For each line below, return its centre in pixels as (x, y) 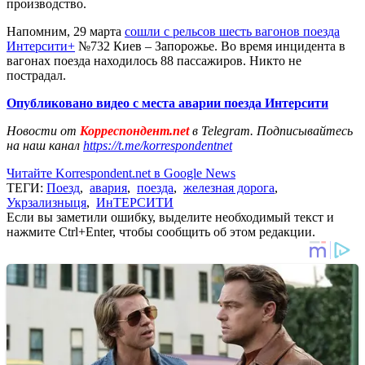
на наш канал (45, 145)
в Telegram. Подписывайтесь (273, 130)
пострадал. (36, 75)
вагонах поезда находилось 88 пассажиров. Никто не (154, 60)
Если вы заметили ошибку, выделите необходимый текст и (170, 217)
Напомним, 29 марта (66, 31)
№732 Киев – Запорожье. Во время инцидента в (210, 46)
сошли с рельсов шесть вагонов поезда (232, 31)
